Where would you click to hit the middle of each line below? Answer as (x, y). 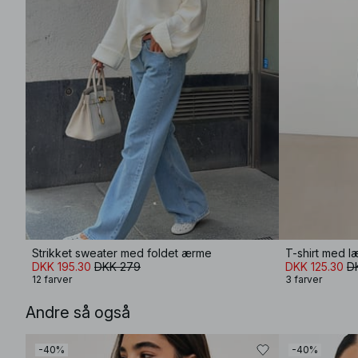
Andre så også (78, 312)
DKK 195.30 (62, 267)
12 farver (52, 279)
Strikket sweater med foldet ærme (122, 253)
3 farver (304, 279)
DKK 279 (117, 267)
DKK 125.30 (314, 267)
